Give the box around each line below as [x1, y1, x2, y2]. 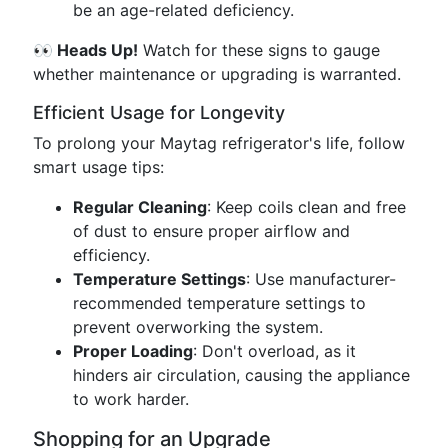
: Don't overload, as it [193, 341, 356, 361]
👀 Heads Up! [33, 40, 138, 60]
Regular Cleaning [73, 197, 207, 217]
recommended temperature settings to [73, 293, 366, 313]
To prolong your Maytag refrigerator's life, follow [33, 133, 405, 153]
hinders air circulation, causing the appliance [73, 365, 410, 385]
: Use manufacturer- [246, 269, 396, 289]
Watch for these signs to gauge [138, 40, 380, 60]
